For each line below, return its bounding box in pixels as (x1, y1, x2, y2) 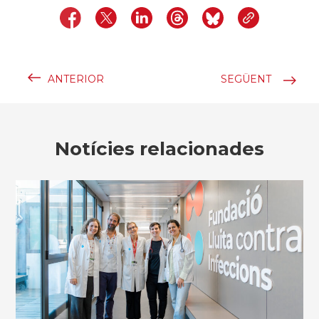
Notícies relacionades (55, 137, 264, 161)
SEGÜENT (220, 73, 271, 86)
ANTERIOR (48, 73, 105, 86)
